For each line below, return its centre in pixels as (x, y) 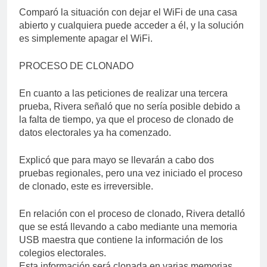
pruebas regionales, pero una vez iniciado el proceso (131, 173)
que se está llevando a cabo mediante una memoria (128, 226)
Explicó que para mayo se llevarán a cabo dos (117, 160)
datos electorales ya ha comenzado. (95, 132)
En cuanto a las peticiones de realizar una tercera (123, 93)
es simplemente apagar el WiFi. (86, 38)
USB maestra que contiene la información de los (121, 240)
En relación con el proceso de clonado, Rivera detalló (132, 213)
